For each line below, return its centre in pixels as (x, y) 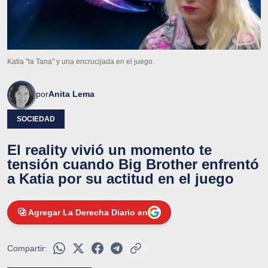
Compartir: (27, 248)
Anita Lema (71, 94)
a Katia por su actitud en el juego (121, 178)
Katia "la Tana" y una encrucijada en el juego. (81, 61)
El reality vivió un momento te (109, 150)
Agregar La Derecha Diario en (88, 212)
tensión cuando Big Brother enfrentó (133, 164)
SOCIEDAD (36, 119)
